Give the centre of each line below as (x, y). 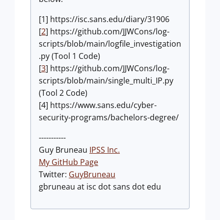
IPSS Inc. (105, 150)
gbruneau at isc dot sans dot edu (100, 186)
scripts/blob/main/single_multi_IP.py (106, 80)
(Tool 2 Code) (63, 93)
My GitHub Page (69, 162)
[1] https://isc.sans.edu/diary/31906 (104, 19)
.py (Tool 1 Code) (69, 56)
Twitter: (54, 174)
